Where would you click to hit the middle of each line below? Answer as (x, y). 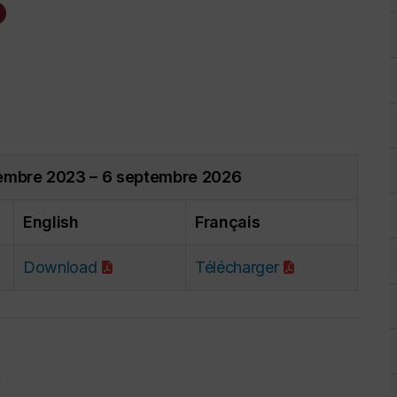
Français (228, 222)
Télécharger (237, 268)
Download (60, 268)
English (51, 222)
